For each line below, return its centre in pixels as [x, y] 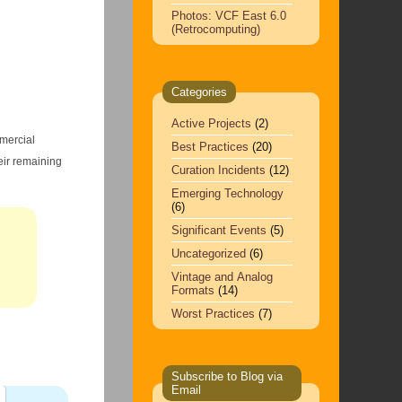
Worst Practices [213, 314]
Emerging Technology [227, 193]
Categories [199, 92]
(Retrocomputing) [215, 29]
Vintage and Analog [222, 277]
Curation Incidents [218, 170]
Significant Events [218, 230]
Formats [192, 290]
